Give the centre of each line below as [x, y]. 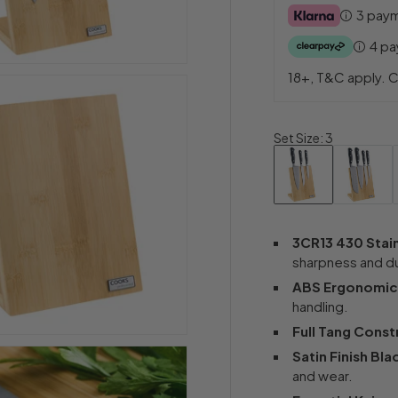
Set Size [297, 137]
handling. [321, 306]
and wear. [323, 375]
